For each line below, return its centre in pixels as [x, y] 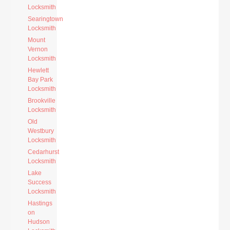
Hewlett [39, 70]
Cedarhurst [44, 152]
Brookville [42, 101]
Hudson [39, 222]
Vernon [38, 49]
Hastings [40, 203]
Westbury [41, 131]
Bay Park [41, 80]
